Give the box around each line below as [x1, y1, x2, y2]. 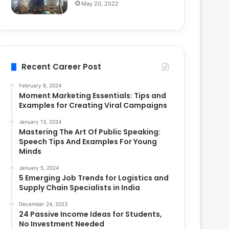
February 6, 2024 [19, 82, 62, 89]
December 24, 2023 [19, 201, 68, 208]
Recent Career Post [21, 61, 102, 73]
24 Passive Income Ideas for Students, [19, 209, 163, 220]
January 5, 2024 [19, 165, 59, 171]
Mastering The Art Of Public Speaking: [19, 127, 161, 138]
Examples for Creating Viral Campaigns [19, 100, 168, 111]
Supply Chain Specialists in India [19, 182, 141, 193]
